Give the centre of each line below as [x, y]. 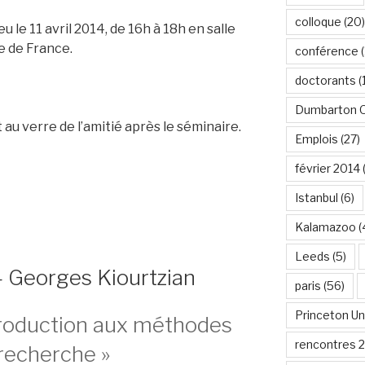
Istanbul [316, 197]
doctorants [325, 80]
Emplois [316, 139]
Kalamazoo [325, 226]
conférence [326, 51]
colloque [318, 21]
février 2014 [327, 168]
